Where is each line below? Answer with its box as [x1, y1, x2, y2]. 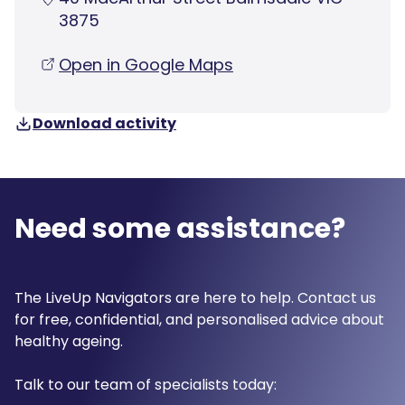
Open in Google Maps [59, 52, 233, 76]
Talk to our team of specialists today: [14, 373, 277, 395]
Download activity [33, 112, 176, 134]
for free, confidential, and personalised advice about [14, 308, 384, 330]
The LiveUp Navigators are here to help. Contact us [14, 287, 376, 308]
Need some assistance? [14, 209, 345, 248]
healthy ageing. [14, 330, 123, 352]
